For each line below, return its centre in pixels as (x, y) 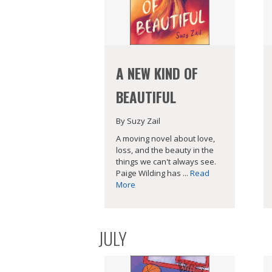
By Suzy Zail (138, 121)
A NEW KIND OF (157, 74)
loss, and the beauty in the (165, 150)
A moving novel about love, (165, 138)
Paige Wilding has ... (153, 173)
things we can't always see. (166, 161)
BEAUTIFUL (146, 97)
